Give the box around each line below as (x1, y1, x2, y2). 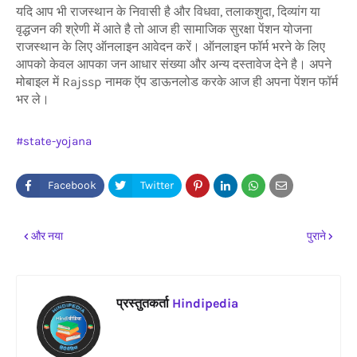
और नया (31, 229, 63, 243)
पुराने (307, 229, 326, 243)
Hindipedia (169, 295, 238, 311)
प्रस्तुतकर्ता (116, 295, 169, 311)
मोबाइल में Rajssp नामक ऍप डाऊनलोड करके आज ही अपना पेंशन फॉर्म (16, 73, 338, 89)
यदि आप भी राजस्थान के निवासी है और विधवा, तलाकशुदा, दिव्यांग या (16, 3, 320, 19)
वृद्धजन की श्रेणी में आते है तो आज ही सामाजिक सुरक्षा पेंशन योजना (16, 21, 312, 37)
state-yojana (23, 133, 92, 148)
